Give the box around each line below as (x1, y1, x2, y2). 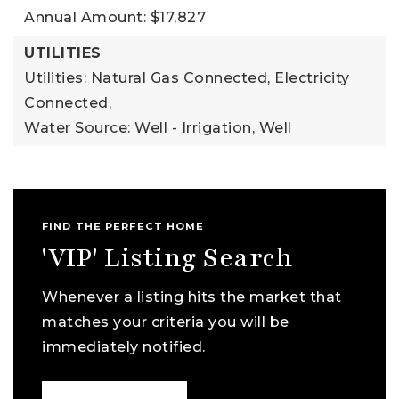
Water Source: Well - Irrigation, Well (24, 118, 292, 136)
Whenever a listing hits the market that (42, 288, 342, 305)
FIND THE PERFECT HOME (42, 219, 205, 232)
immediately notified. (42, 338, 206, 355)
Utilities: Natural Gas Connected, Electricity (24, 69, 350, 86)
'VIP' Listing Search (42, 240, 293, 275)
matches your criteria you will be (42, 313, 289, 330)
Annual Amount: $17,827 (24, 8, 206, 26)
